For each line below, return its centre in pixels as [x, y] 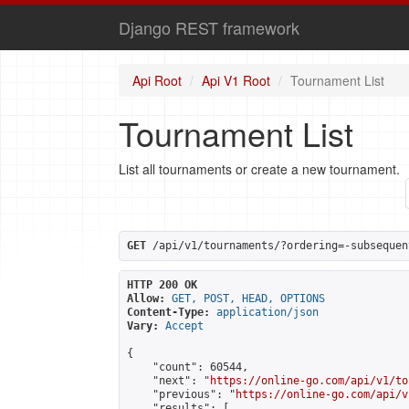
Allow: [146, 299]
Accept [184, 326]
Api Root [157, 80]
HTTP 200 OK [162, 285]
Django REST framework [209, 27]
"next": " [168, 381]
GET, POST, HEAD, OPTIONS [248, 299]
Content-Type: [168, 312]
